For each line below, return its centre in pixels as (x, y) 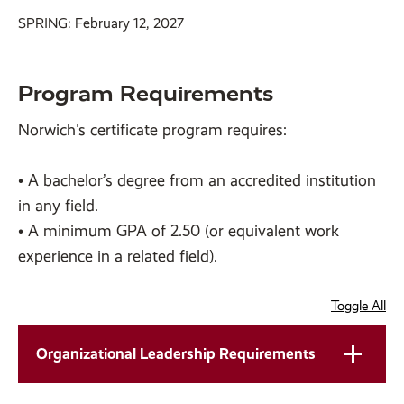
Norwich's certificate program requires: (155, 130)
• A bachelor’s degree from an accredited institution (197, 181)
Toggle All (358, 306)
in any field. (58, 206)
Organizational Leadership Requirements (175, 353)
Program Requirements (146, 94)
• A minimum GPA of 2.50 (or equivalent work (179, 231)
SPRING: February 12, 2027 (101, 23)
